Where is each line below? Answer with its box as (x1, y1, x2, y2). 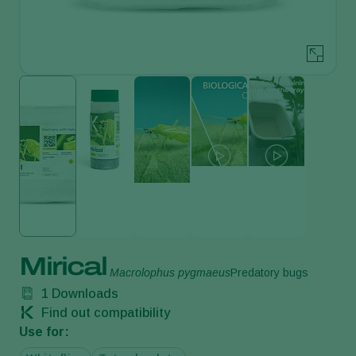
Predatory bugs (230, 265, 308, 279)
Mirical (19, 252, 106, 281)
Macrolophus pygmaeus (110, 265, 230, 279)
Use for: (19, 324, 69, 339)
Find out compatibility (38, 305, 170, 319)
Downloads (48, 286, 118, 300)
